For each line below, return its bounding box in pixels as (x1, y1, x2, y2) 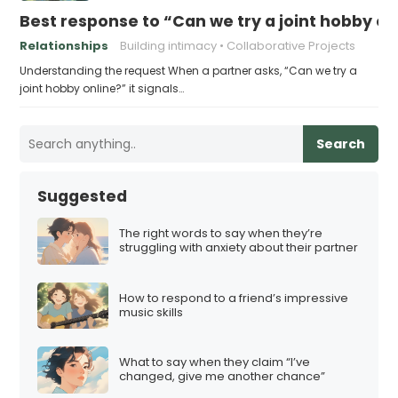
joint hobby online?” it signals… (20, 80, 185, 96)
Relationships (20, 36, 109, 54)
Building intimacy (120, 36, 218, 54)
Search (315, 134, 365, 153)
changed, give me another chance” (119, 368, 326, 386)
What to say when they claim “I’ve (119, 354, 311, 371)
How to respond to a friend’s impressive (119, 289, 349, 306)
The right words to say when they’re (119, 225, 323, 243)
